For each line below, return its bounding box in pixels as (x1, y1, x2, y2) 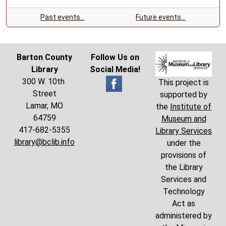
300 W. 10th (22, 76, 67, 86)
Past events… (40, 13, 85, 21)
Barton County (17, 52, 72, 62)
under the (166, 138, 201, 148)
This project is (158, 78, 209, 88)
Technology (162, 187, 205, 197)
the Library (164, 162, 203, 173)
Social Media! (90, 64, 140, 74)
